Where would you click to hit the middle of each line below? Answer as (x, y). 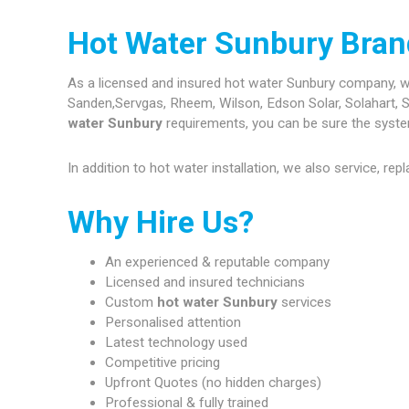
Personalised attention (173, 323)
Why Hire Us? (161, 221)
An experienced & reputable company (217, 262)
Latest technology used (176, 343)
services (304, 303)
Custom (131, 303)
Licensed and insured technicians (204, 283)
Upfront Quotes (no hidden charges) (213, 383)
